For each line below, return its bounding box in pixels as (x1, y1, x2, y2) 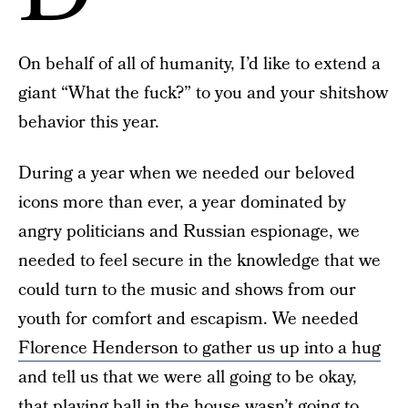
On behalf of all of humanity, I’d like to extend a (18, 52, 381, 76)
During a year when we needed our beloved (18, 161, 355, 186)
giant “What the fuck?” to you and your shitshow (18, 81, 388, 106)
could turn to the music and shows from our (18, 278, 356, 302)
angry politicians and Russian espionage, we (18, 219, 360, 244)
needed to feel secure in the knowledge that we (18, 249, 381, 273)
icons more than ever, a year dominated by (18, 190, 346, 215)
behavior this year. (18, 110, 159, 135)
